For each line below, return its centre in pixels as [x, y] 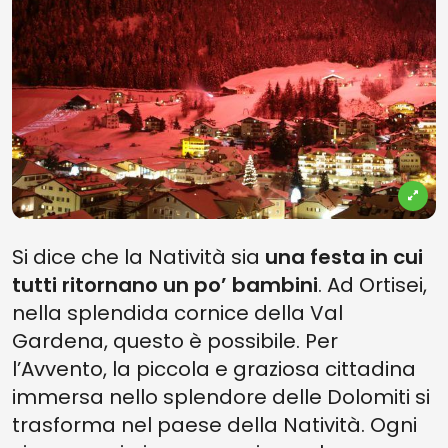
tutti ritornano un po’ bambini [165, 285]
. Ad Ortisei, [372, 285]
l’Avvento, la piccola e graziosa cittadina [214, 369]
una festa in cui [344, 257]
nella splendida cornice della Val [177, 313]
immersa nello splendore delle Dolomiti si [221, 397]
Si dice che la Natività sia [138, 257]
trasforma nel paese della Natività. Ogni [214, 425]
